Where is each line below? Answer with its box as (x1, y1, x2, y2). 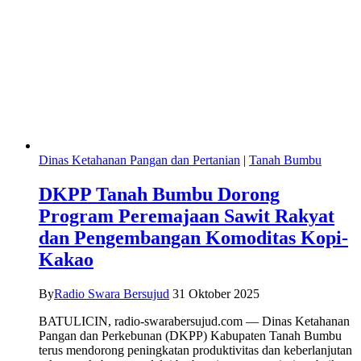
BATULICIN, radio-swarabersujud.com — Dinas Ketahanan (39, 313, 350, 328)
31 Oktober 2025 (172, 286, 259, 301)
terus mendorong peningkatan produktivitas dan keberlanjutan (39, 342, 352, 357)
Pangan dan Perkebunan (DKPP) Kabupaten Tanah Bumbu (39, 328, 342, 342)
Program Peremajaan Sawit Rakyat (39, 205, 334, 226)
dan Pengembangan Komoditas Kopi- (39, 226, 348, 248)
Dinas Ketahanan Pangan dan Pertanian (39, 152, 240, 167)
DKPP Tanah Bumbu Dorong (39, 183, 280, 205)
